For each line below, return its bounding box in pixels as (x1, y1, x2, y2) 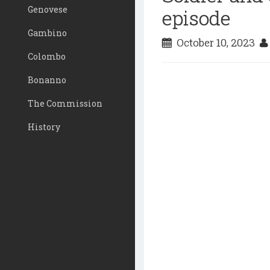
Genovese (28, 4, 67, 15)
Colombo (28, 51, 66, 62)
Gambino (28, 27, 67, 39)
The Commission (28, 98, 102, 109)
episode (162, 5, 231, 31)
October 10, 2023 (172, 36, 260, 49)
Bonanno (28, 74, 66, 86)
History (28, 121, 60, 133)
